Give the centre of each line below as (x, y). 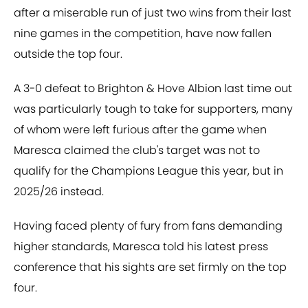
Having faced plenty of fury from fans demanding (148, 226)
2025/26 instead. (59, 192)
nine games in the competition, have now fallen (143, 34)
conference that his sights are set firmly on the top (150, 267)
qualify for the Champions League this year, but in (148, 171)
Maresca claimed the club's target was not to (137, 151)
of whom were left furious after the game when (140, 130)
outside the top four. (68, 54)
